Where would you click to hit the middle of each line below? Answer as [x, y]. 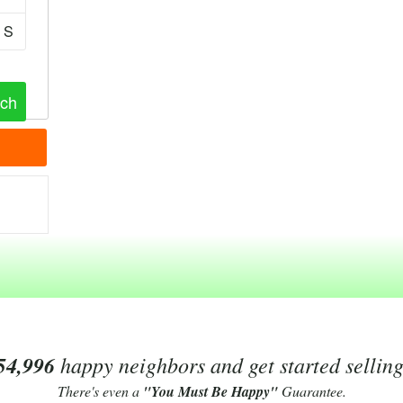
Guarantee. [312, 391]
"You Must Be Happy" [210, 391]
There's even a [100, 391]
